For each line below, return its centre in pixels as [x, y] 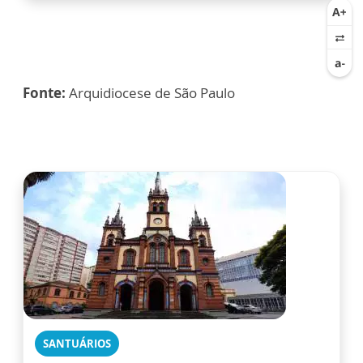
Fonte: [44, 93]
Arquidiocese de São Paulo [150, 93]
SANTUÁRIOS [77, 344]
